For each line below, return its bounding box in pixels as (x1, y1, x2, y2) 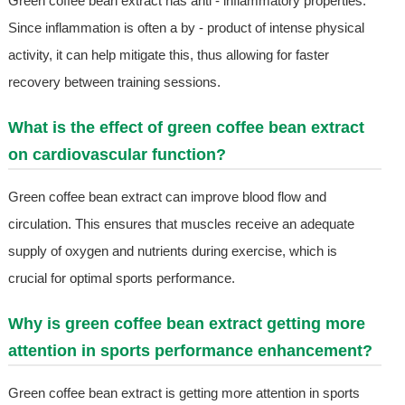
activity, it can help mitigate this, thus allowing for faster (7, 47, 329, 63)
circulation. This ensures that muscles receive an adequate (7, 216, 354, 232)
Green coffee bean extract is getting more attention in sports (7, 385, 360, 401)
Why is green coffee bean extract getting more (7, 315, 365, 334)
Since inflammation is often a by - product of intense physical (7, 20, 364, 36)
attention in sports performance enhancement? (7, 342, 372, 361)
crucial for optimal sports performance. (7, 270, 235, 287)
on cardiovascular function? (7, 146, 226, 165)
